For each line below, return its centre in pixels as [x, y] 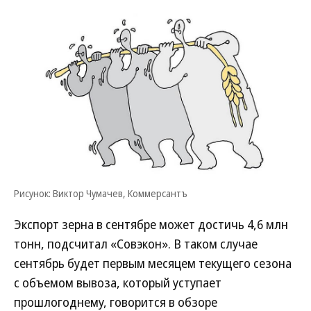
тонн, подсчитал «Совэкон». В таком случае [136, 244]
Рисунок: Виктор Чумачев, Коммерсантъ [101, 193]
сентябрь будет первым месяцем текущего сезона [153, 263]
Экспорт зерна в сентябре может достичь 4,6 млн [151, 224]
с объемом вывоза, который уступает [118, 283]
